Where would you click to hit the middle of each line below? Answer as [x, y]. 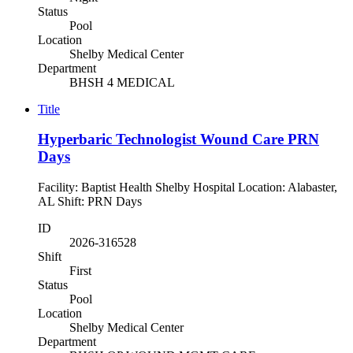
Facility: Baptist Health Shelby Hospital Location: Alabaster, [188, 188]
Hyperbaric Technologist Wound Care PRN [178, 139]
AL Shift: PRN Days [96, 202]
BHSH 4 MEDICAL [122, 82]
